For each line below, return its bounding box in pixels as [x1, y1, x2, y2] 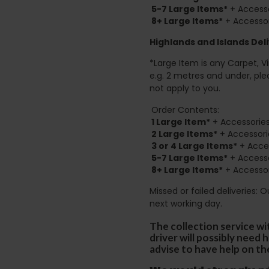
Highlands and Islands [150, 35, 249, 48]
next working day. [150, 197, 222, 210]
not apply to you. [150, 82, 220, 94]
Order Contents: [151, 103, 219, 116]
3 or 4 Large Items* [151, 139, 237, 152]
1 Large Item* [151, 115, 210, 128]
